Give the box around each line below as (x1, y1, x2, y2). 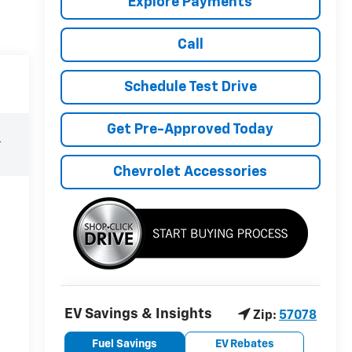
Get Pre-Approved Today (107, 122, 274, 137)
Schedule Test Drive (123, 79, 257, 94)
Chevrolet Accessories (113, 164, 268, 179)
